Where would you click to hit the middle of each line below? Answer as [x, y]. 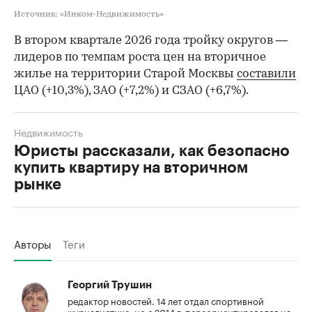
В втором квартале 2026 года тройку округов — [151, 41]
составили [266, 75]
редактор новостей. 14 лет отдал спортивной [166, 301]
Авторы [33, 243]
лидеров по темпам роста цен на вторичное [140, 58]
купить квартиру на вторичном [131, 168]
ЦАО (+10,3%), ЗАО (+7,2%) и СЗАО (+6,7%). [131, 91]
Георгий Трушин [110, 286]
